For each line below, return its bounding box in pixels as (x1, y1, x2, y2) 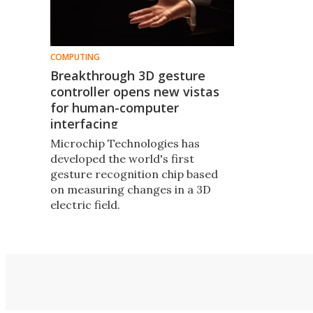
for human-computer (50, 99, 179, 116)
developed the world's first (50, 151, 194, 166)
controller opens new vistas (50, 82, 219, 100)
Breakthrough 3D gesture (50, 66, 205, 84)
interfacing (50, 115, 118, 132)
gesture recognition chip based (50, 166, 218, 181)
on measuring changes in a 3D (50, 182, 211, 196)
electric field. (50, 197, 120, 212)
